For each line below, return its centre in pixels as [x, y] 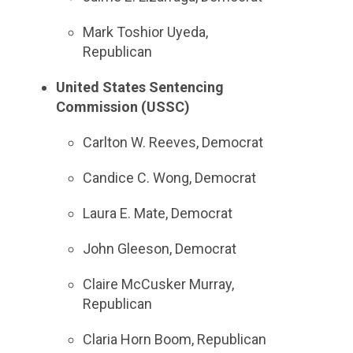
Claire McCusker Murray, [159, 284]
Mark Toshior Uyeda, [146, 32]
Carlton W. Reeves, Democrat [173, 142]
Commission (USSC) [123, 107]
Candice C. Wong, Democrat [170, 178]
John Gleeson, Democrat [160, 249]
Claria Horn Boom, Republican [175, 339]
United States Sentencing [139, 87]
